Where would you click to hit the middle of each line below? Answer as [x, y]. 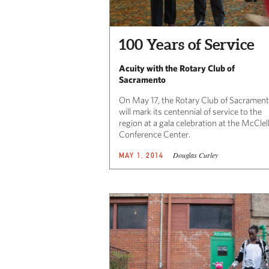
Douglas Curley [196, 155]
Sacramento [142, 79]
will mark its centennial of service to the [190, 111]
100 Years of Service [186, 44]
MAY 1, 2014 [141, 155]
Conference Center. [155, 134]
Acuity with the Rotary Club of [177, 68]
